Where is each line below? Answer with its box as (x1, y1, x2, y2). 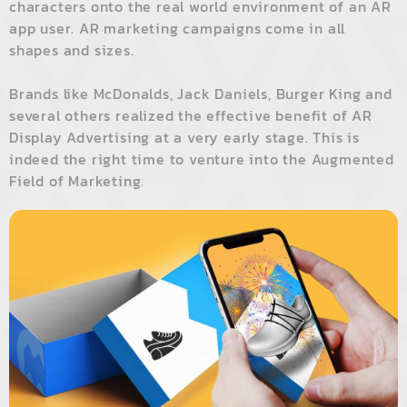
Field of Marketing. (9, 170, 145, 193)
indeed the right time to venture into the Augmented (9, 148, 394, 171)
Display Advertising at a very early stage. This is (9, 126, 360, 149)
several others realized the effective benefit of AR (9, 104, 372, 127)
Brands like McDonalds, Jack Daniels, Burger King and (9, 83, 392, 105)
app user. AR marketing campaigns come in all (9, 17, 346, 40)
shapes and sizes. (9, 39, 134, 62)
